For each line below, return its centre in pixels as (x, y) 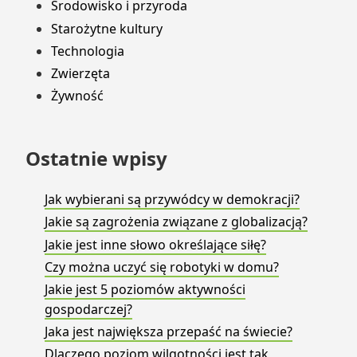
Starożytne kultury (107, 28)
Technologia (88, 51)
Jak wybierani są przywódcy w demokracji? (172, 200)
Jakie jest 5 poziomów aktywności (145, 289)
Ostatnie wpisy (96, 159)
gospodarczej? (88, 309)
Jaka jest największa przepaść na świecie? (169, 332)
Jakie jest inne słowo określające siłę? (155, 244)
